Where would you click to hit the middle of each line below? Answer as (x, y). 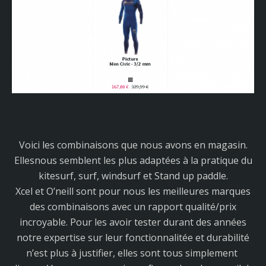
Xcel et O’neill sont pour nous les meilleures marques (133, 191)
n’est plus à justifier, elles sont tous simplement (133, 253)
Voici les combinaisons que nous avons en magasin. (133, 145)
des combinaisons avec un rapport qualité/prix (133, 206)
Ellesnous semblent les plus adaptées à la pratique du (133, 160)
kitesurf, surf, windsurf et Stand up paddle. (133, 175)
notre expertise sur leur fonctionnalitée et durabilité (133, 237)
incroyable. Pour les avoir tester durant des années (133, 222)
